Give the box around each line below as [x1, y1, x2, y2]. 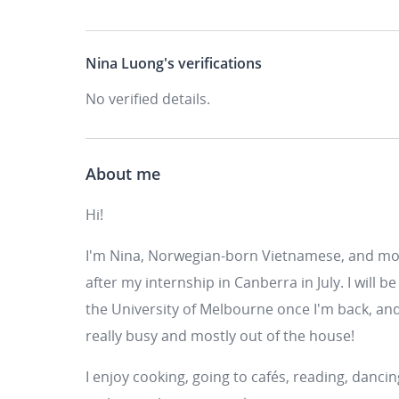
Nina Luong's [85, 53, 175, 73]
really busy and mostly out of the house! [85, 326, 354, 346]
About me [85, 163, 160, 184]
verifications [175, 53, 262, 73]
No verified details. [85, 89, 210, 109]
